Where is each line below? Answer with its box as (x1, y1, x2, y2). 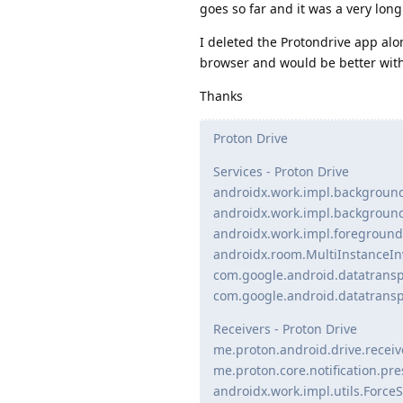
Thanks (200, 86, 243, 104)
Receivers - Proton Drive (213, 319, 357, 337)
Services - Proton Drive (213, 162, 349, 180)
